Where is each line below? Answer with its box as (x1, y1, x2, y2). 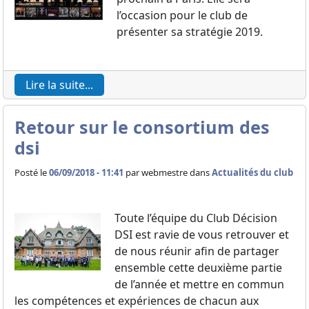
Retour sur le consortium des (14, 115, 270, 139)
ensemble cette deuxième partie (114, 260, 282, 275)
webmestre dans (141, 166, 212, 179)
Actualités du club (212, 166, 293, 179)
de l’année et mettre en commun (114, 277, 284, 292)
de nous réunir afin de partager (114, 243, 279, 259)
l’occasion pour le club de (117, 8, 248, 23)
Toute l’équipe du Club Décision (114, 210, 277, 226)
